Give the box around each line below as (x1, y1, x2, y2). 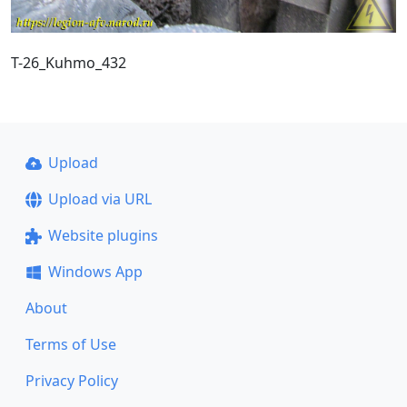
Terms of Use (25, 334, 116, 354)
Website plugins (47, 225, 158, 245)
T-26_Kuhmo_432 (11, 52, 126, 73)
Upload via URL (47, 189, 152, 209)
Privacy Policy (25, 371, 118, 391)
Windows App (47, 262, 143, 282)
